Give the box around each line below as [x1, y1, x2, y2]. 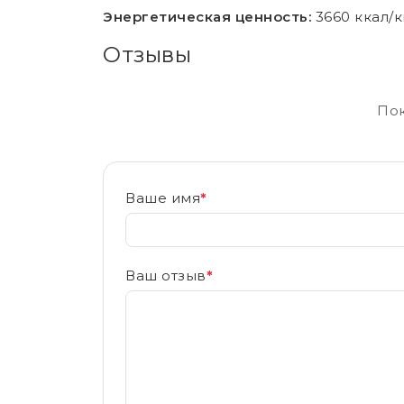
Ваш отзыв [125, 267, 207, 284]
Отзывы [103, 41, 191, 68]
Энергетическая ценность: [103, 8, 311, 25]
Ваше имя [125, 189, 200, 207]
